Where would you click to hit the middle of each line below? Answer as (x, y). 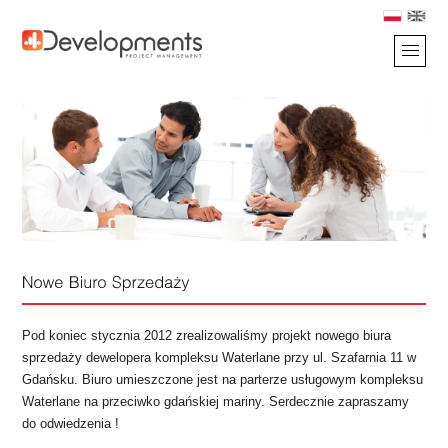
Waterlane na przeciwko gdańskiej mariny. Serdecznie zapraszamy (216, 402)
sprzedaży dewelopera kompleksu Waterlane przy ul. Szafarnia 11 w (219, 358)
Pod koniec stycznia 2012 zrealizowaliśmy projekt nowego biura (207, 336)
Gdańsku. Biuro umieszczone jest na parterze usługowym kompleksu (223, 380)
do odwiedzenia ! (71, 424)
